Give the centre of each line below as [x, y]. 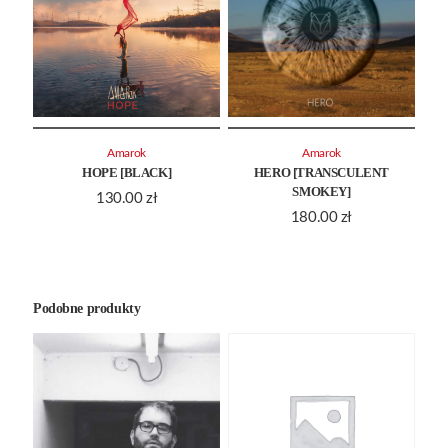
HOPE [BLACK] [126, 172]
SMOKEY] [321, 191]
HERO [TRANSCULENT [321, 172]
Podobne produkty [87, 308]
